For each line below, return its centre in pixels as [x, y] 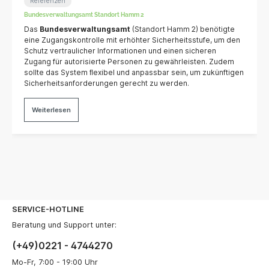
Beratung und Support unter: [64, 225]
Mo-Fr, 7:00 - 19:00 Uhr [55, 262]
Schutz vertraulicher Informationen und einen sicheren [120, 50]
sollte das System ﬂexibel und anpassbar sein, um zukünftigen [134, 72]
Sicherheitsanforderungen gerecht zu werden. [107, 83]
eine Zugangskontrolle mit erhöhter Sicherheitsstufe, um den [132, 40]
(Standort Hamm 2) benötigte [183, 29]
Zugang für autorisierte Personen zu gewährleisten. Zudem [129, 61]
